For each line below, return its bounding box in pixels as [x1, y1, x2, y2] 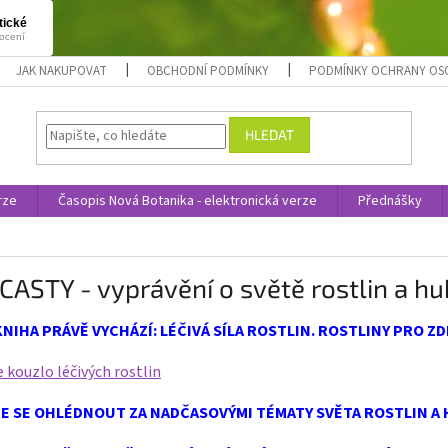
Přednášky [358, 191, 422, 211]
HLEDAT [245, 126, 295, 144]
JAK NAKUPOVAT [16, 62, 108, 80]
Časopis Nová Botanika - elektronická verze [58, 191, 317, 211]
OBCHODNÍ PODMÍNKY [147, 62, 270, 80]
